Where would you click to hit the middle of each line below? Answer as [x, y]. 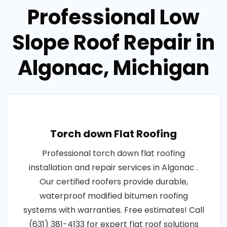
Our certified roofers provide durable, [113, 182]
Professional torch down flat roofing [113, 154]
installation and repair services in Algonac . [113, 168]
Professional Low [113, 17]
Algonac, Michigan [113, 68]
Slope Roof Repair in [113, 43]
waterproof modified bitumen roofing [113, 196]
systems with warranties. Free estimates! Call [113, 210]
